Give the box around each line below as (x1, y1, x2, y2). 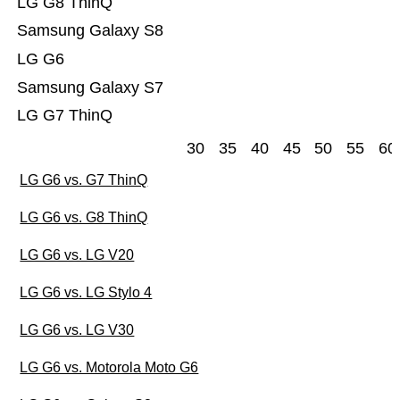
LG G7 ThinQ (16, 106, 112, 125)
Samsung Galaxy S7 (16, 79, 163, 97)
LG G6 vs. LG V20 (20, 247, 135, 263)
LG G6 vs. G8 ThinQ (20, 210, 148, 226)
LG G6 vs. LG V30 (20, 322, 135, 338)
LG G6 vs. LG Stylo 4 (20, 285, 153, 301)
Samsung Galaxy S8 (16, 21, 163, 40)
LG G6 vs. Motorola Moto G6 (20, 360, 199, 376)
